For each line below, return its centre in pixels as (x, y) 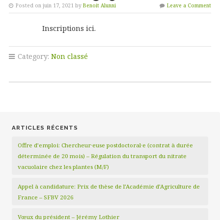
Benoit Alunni (99, 5)
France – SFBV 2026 (46, 197)
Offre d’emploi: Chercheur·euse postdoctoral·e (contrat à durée (105, 145)
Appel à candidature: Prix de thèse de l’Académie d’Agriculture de (109, 186)
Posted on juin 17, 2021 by (48, 5)
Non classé (69, 56)
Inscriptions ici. (52, 28)
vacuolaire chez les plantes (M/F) (63, 167)
